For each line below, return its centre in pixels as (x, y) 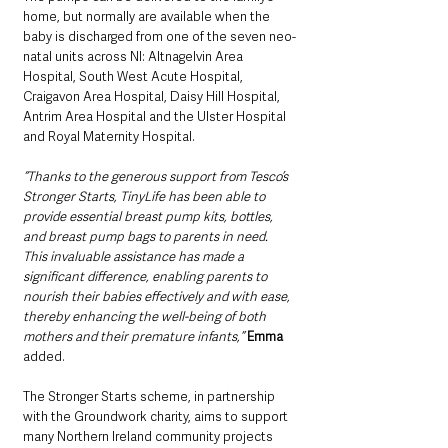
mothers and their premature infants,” (133, 337)
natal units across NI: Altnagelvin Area (134, 57)
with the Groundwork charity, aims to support (157, 417)
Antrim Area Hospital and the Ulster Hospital (156, 117)
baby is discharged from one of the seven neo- (159, 37)
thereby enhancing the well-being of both (146, 317)
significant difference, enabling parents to (146, 277)
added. (44, 357)
